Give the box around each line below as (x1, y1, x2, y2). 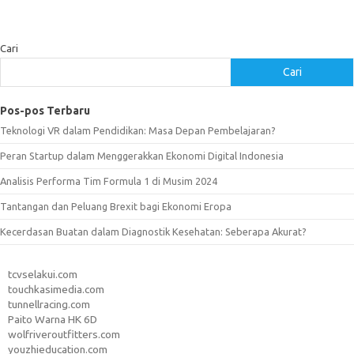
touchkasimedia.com (8, 282, 104, 296)
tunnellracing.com (8, 297, 90, 311)
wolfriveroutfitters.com (8, 327, 120, 341)
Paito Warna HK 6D (8, 312, 97, 326)
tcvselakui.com (8, 267, 77, 281)
